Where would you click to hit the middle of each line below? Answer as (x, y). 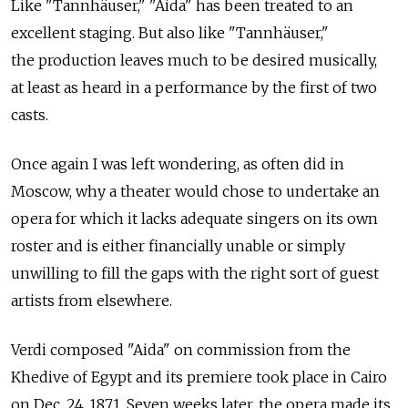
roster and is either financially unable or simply (178, 246)
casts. (30, 115)
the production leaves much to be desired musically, (194, 61)
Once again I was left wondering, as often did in (178, 164)
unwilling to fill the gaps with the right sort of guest (195, 274)
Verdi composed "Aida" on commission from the (181, 350)
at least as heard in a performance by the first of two (194, 88)
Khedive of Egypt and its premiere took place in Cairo (199, 377)
